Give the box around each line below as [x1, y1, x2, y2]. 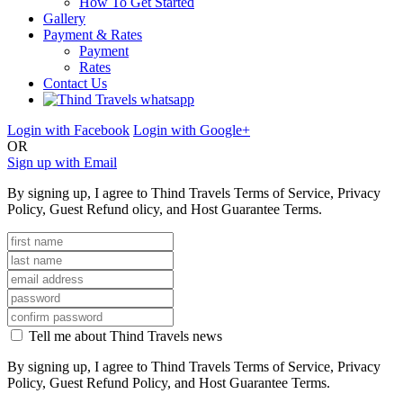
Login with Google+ [133, 121, 250, 138]
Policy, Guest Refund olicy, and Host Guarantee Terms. [7, 201, 322, 217]
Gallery [43, 10, 85, 26]
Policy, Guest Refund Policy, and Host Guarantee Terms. [7, 374, 330, 390]
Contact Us [43, 75, 107, 91]
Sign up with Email [7, 154, 117, 170]
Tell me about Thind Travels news [25, 327, 222, 344]
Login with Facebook [7, 121, 130, 138]
